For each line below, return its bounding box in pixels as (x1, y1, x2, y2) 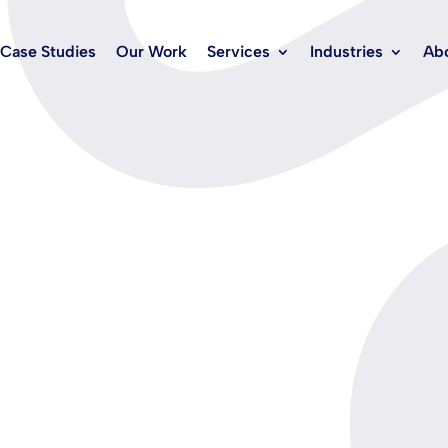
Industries (309, 41, 383, 61)
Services (206, 41, 270, 61)
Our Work (115, 41, 187, 61)
